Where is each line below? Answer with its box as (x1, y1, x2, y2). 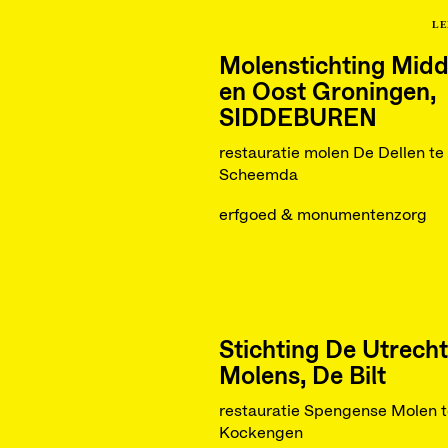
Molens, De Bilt (218, 365, 386, 389)
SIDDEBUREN (218, 107, 377, 131)
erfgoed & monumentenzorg (218, 207, 427, 223)
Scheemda (218, 167, 298, 183)
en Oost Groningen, (218, 81, 436, 105)
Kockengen (218, 425, 303, 441)
